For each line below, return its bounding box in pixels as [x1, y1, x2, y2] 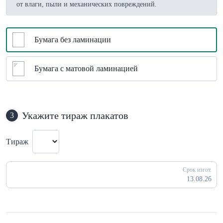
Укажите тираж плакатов [22, 110, 128, 121]
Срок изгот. [183, 166, 212, 173]
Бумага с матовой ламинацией [34, 64, 138, 73]
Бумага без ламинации [34, 35, 111, 44]
